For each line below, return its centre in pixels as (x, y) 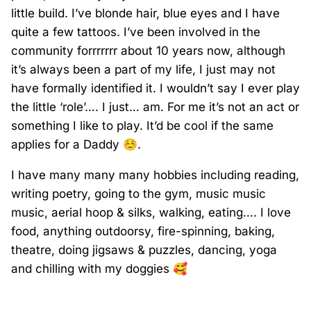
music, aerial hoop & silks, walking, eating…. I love (151, 213)
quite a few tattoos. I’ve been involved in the (136, 32)
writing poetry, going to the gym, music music (138, 194)
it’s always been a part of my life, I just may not (143, 70)
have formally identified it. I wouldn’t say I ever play (155, 89)
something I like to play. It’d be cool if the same (142, 126)
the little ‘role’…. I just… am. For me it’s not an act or (155, 107)
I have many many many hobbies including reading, (155, 175)
